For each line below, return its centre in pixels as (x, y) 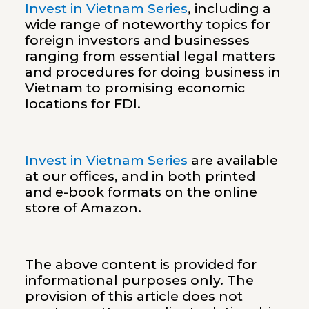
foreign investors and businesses (137, 41)
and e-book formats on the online (141, 192)
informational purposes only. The (139, 280)
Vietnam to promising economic (134, 88)
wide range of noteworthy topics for (147, 25)
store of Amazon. (83, 208)
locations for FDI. (82, 104)
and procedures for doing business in (152, 72)
